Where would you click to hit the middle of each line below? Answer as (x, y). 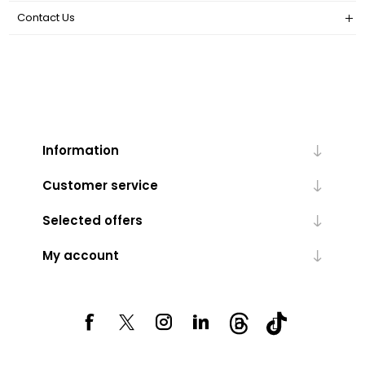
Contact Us (46, 18)
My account (80, 256)
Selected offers (92, 221)
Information (80, 151)
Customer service (100, 186)
